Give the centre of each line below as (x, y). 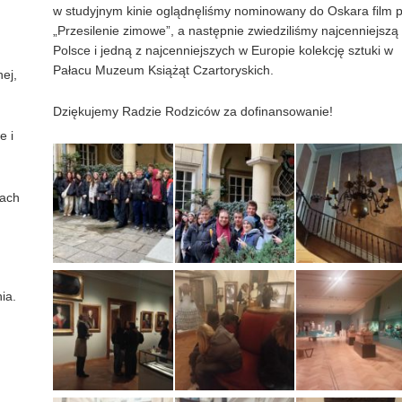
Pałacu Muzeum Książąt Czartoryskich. (164, 70)
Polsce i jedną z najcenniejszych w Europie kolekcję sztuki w (223, 50)
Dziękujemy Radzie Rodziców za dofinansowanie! (193, 111)
